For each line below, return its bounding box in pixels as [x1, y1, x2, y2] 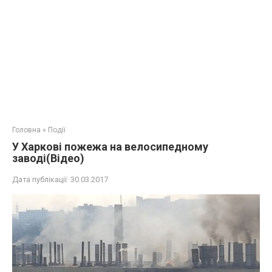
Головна [12, 126, 41, 134]
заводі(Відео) [12, 152, 84, 165]
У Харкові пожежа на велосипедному [12, 140, 208, 153]
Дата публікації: [12, 175, 69, 184]
